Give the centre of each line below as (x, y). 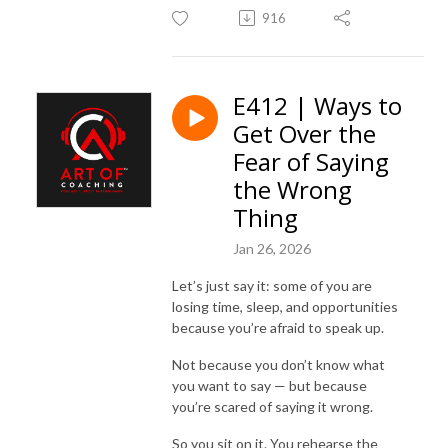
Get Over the (304, 133)
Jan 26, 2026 (272, 248)
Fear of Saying (311, 161)
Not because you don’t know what (278, 364)
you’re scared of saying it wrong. (272, 406)
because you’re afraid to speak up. (278, 327)
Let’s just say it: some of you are (272, 285)
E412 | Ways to (317, 105)
